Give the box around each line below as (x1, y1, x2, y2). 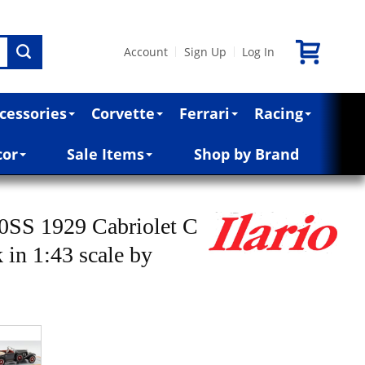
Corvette (91, 103, 156, 123)
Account (124, 43, 169, 59)
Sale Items (67, 143, 145, 164)
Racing (254, 103, 304, 123)
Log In (241, 43, 275, 59)
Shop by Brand (193, 143, 299, 164)
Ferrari (179, 103, 231, 123)
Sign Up (183, 43, 226, 59)
